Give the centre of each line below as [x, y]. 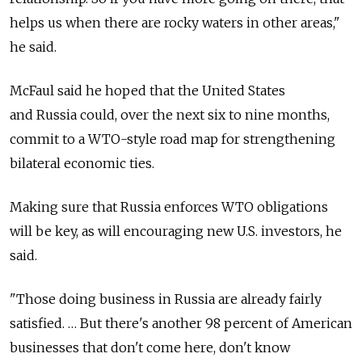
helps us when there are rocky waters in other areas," [175, 22]
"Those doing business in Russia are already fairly [166, 299]
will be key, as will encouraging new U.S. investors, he [176, 231]
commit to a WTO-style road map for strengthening [173, 139]
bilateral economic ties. [82, 163]
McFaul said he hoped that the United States [147, 90]
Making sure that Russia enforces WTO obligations [169, 206]
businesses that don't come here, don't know [150, 347]
